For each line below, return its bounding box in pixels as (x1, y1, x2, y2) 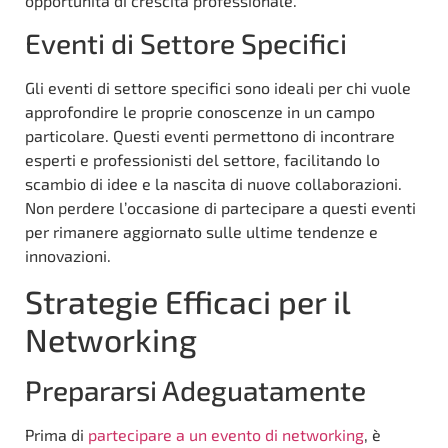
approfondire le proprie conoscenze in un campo (25, 102, 375, 122)
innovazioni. (25, 246, 111, 266)
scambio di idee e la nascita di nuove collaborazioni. (25, 174, 402, 194)
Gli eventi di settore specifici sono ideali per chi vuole (25, 78, 411, 98)
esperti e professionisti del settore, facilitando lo (25, 150, 380, 170)
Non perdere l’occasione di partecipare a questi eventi (25, 198, 416, 218)
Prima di (25, 425, 88, 445)
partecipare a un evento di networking (88, 425, 364, 445)
